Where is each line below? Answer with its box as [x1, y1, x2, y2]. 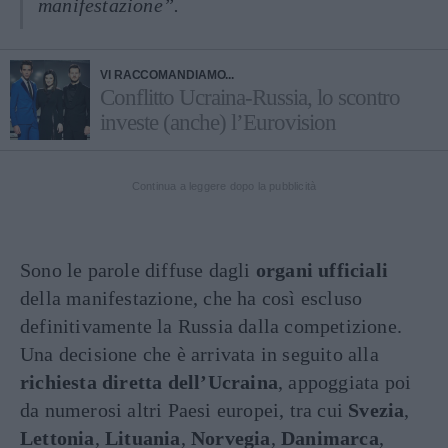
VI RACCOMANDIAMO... [100, 67, 235, 82]
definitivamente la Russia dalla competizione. [20, 314, 403, 337]
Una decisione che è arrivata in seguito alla [20, 342, 379, 365]
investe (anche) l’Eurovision [100, 109, 336, 135]
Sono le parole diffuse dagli [20, 258, 256, 281]
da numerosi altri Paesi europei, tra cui [20, 398, 349, 421]
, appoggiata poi [278, 370, 412, 393]
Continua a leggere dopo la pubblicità [131, 179, 317, 192]
